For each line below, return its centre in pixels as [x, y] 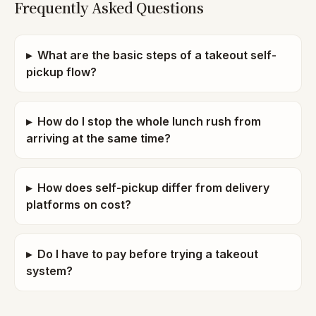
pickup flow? [61, 72]
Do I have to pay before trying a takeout [148, 254]
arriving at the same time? [98, 138]
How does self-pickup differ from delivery [153, 188]
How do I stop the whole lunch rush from [149, 121]
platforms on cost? [79, 205]
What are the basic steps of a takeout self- [157, 55]
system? [49, 271]
